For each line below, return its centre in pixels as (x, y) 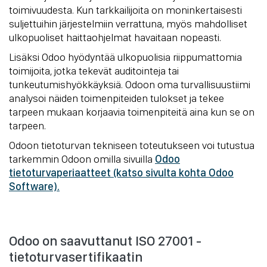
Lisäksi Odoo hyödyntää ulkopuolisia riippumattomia (125, 57)
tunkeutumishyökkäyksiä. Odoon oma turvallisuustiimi (130, 84)
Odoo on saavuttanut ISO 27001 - (105, 240)
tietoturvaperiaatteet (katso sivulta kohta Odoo (121, 172)
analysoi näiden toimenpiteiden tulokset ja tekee (117, 98)
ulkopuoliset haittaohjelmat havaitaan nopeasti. (115, 37)
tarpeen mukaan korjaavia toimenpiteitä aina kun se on (132, 111)
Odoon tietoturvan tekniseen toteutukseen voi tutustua (132, 145)
